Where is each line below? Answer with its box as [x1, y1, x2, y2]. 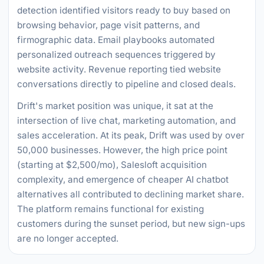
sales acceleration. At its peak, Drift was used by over [17, 130, 245, 141]
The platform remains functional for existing [17, 203, 204, 214]
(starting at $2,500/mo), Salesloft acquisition [17, 159, 207, 170]
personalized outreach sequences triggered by [17, 49, 216, 60]
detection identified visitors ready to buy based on [17, 5, 230, 16]
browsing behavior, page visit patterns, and [17, 19, 200, 31]
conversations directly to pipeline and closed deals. [17, 78, 236, 90]
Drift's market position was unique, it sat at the [17, 100, 213, 111]
